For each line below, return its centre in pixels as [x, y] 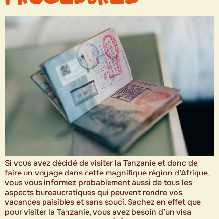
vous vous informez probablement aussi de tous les [99, 182]
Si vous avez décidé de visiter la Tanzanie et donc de [101, 163]
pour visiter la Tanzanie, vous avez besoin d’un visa [98, 212]
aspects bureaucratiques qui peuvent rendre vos [94, 192]
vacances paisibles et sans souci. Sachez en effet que [103, 202]
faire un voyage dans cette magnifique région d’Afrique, [107, 173]
